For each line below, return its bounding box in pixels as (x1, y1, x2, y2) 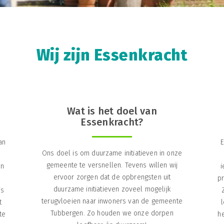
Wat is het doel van (67, 104, 157, 117)
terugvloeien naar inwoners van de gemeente (41, 196, 182, 205)
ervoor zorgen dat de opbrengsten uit (53, 172, 171, 181)
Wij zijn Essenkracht (36, 45, 188, 64)
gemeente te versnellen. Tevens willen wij (46, 160, 178, 169)
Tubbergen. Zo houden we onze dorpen (50, 208, 173, 217)
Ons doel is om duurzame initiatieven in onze (41, 148, 182, 157)
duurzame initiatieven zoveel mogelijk (53, 184, 170, 193)
